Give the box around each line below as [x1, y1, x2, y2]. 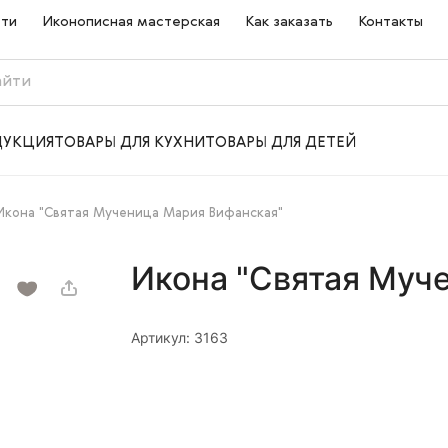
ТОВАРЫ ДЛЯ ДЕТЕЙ [205, 135, 356, 150]
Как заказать [246, 15, 333, 29]
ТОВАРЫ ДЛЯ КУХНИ [54, 135, 205, 150]
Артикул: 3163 [130, 329, 228, 346]
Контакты [359, 15, 423, 29]
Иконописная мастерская [43, 15, 220, 29]
